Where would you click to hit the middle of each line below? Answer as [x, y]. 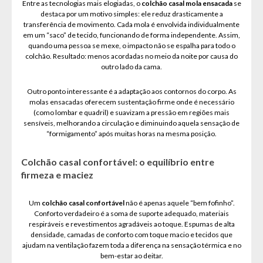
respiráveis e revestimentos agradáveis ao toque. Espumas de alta [131, 224]
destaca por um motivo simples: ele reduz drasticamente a [131, 14]
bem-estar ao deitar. [131, 256]
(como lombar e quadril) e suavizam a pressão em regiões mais [131, 113]
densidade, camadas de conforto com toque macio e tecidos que [131, 235]
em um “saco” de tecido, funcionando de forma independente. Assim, [131, 35]
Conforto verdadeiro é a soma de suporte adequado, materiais [131, 214]
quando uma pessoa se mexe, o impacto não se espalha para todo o [131, 46]
